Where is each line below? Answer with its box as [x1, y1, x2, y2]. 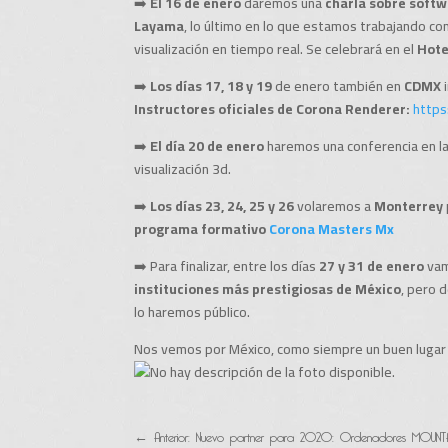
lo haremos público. [134, 298, 251, 325]
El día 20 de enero [150, 132, 265, 159]
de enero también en [272, 72, 405, 99]
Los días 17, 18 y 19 [150, 72, 273, 99]
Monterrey [374, 192, 444, 219]
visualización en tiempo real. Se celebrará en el [134, 35, 418, 62]
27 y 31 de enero [316, 252, 425, 279]
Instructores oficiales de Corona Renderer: [134, 95, 411, 122]
